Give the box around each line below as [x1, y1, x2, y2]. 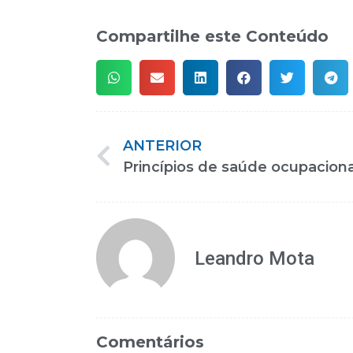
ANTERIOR [123, 137, 202, 155]
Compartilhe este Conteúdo [96, 27, 329, 46]
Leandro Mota [195, 247, 314, 269]
